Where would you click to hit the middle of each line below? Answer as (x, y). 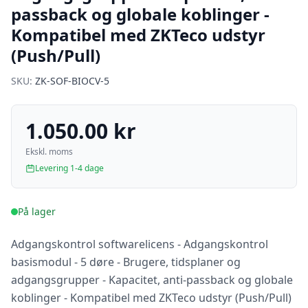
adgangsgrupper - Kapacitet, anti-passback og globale (152, 280)
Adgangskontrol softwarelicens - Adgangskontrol (140, 244)
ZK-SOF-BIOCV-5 (72, 81)
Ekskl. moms (49, 152)
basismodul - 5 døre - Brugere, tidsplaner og (126, 262)
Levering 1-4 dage (69, 168)
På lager (37, 211)
